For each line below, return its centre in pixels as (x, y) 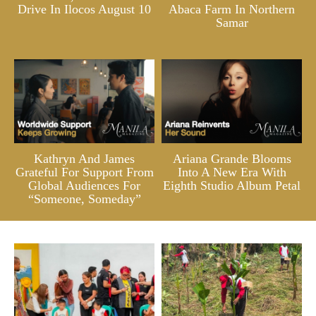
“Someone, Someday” (84, 199)
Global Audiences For (84, 186)
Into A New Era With (232, 172)
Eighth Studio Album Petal (232, 186)
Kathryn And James (84, 159)
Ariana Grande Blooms (232, 159)
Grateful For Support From (84, 172)
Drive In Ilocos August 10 (84, 9)
